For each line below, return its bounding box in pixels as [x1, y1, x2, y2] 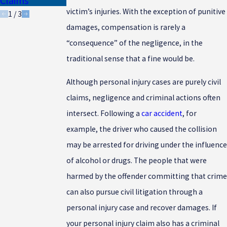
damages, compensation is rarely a [66, 22, 185, 32]
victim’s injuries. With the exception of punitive [66, 6, 225, 16]
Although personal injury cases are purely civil [66, 77, 221, 87]
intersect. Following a [66, 108, 141, 119]
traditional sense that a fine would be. [66, 53, 195, 63]
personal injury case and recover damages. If [66, 203, 217, 213]
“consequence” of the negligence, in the [66, 37, 203, 48]
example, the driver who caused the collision [66, 124, 217, 134]
